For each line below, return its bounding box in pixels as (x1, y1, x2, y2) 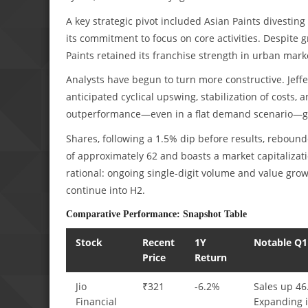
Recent (142, 235, 175, 249)
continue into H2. (66, 184, 145, 197)
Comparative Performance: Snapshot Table (66, 208, 247, 219)
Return (195, 250, 228, 264)
